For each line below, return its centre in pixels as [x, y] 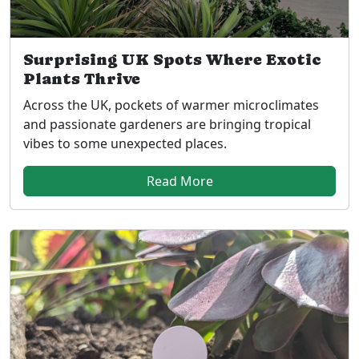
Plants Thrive [82, 79]
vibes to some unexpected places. [125, 143]
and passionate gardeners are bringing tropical [167, 124]
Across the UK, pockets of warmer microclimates [171, 105]
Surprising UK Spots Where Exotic [172, 59]
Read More [179, 181]
